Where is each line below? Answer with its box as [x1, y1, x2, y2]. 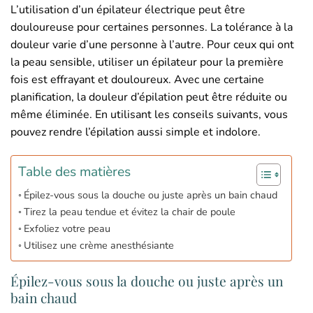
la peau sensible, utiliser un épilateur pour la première [10, 54, 284, 70]
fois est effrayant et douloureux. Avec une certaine [10, 71, 264, 87]
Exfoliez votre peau [23, 221, 110, 236]
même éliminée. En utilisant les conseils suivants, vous [10, 106, 288, 122]
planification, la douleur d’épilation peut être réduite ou [10, 89, 287, 105]
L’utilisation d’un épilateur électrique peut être [10, 1, 245, 17]
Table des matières [18, 163, 131, 182]
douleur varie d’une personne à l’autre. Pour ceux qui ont [10, 36, 294, 52]
